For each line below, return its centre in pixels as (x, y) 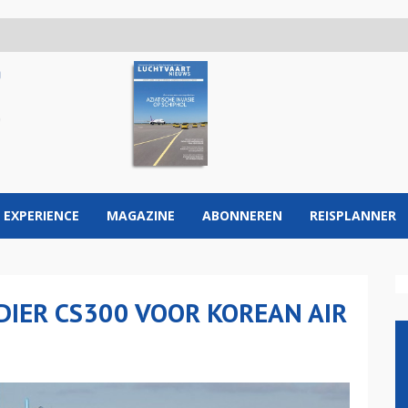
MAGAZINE (141, 215)
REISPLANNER (353, 215)
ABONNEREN (242, 215)
